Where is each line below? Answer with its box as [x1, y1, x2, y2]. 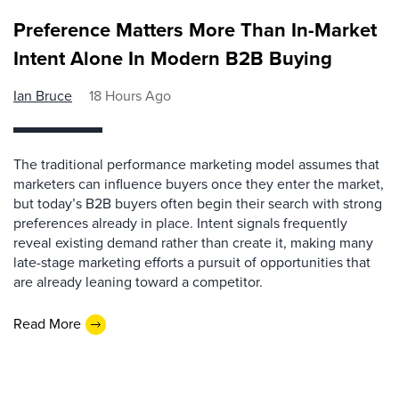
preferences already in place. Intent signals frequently [13, 212, 347, 233]
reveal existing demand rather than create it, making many [13, 232, 373, 253]
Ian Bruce [13, 85, 72, 106]
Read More [13, 313, 81, 335]
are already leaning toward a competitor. [13, 271, 263, 292]
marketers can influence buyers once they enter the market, [13, 173, 384, 194]
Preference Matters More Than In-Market [13, 14, 377, 45]
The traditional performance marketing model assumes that [13, 153, 379, 175]
